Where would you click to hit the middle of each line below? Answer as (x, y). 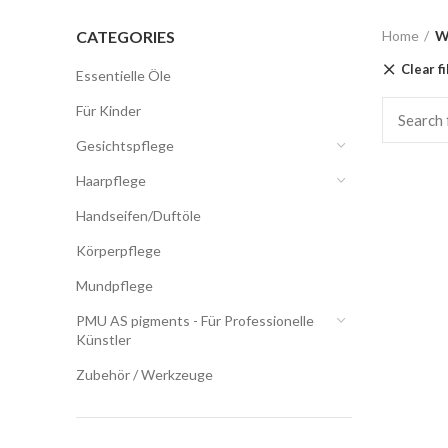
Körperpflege (118, 250)
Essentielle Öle (123, 75)
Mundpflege (114, 285)
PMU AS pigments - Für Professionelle (195, 320)
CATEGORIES (125, 36)
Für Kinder (108, 110)
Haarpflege (111, 180)
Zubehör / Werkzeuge (144, 374)
